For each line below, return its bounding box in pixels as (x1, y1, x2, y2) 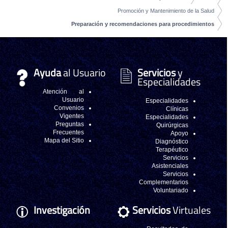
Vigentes (65, 112, 90, 120)
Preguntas (61, 121, 90, 128)
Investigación (38, 202, 95, 218)
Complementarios (144, 179, 193, 186)
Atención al (47, 88, 90, 95)
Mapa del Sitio (49, 137, 90, 144)
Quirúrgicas (161, 122, 193, 129)
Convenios (59, 104, 90, 111)
